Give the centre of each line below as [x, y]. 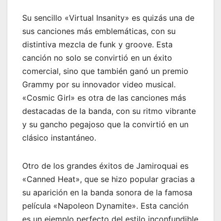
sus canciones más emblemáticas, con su [99, 31]
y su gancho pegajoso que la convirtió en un [105, 125]
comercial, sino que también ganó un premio [105, 71]
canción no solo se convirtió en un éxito [97, 58]
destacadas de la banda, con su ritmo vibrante [109, 111]
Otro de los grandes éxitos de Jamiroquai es [105, 166]
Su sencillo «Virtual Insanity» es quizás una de [108, 18]
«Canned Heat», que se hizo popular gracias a [109, 179]
